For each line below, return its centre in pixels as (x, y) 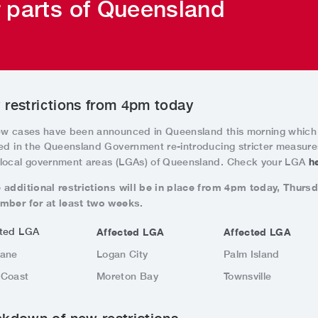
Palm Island (252, 254)
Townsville (248, 276)
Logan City (124, 254)
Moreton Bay (127, 276)
